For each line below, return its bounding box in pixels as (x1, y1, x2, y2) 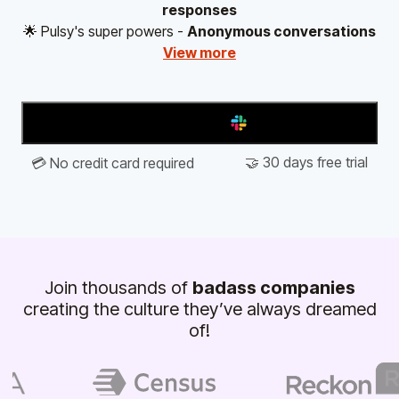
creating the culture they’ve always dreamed (22, 298, 377, 320)
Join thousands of (44, 277, 192, 298)
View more (163, 44, 236, 61)
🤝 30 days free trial (244, 153, 368, 171)
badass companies (191, 277, 355, 298)
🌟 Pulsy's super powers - (23, 22, 187, 40)
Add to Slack (150, 116, 221, 130)
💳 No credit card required (31, 154, 195, 172)
